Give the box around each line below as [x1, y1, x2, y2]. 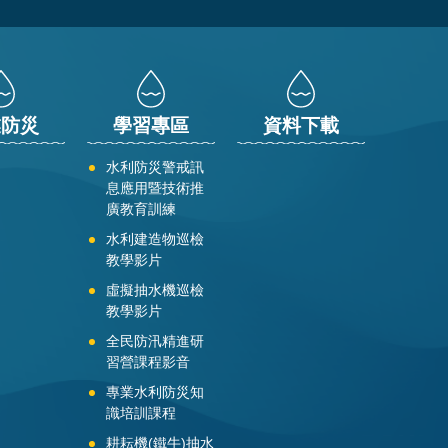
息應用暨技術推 [106, 179, 204, 196]
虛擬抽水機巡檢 [106, 281, 204, 298]
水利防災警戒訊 [106, 158, 204, 175]
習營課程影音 [106, 353, 190, 370]
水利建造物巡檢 [106, 230, 204, 247]
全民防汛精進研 [106, 332, 204, 349]
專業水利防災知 [106, 383, 204, 400]
